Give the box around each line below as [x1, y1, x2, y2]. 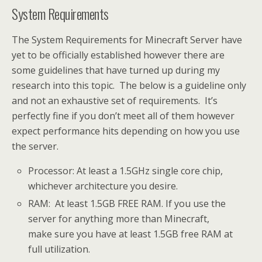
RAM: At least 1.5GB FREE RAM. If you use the [28, 197, 226, 211]
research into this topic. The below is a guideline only [12, 79, 246, 92]
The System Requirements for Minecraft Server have [12, 33, 242, 46]
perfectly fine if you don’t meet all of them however [12, 109, 235, 122]
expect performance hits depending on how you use [12, 125, 240, 137]
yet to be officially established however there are [12, 49, 225, 61]
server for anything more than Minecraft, [28, 212, 210, 226]
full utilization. [28, 243, 91, 256]
